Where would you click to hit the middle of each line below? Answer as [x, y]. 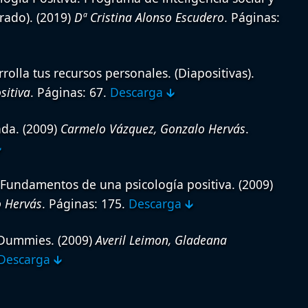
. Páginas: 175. [85, 204]
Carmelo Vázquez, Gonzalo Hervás [153, 129]
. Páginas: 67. [70, 92]
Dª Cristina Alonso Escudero [149, 18]
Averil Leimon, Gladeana [161, 240]
